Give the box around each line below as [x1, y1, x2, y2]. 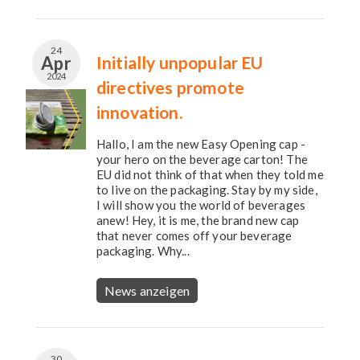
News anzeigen [104, 283, 190, 298]
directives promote [96, 77, 244, 97]
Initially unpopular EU [96, 52, 264, 72]
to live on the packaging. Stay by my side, [96, 182, 317, 197]
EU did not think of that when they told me [96, 167, 324, 182]
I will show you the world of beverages [96, 198, 306, 212]
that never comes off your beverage [96, 228, 292, 243]
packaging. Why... [96, 243, 190, 258]
